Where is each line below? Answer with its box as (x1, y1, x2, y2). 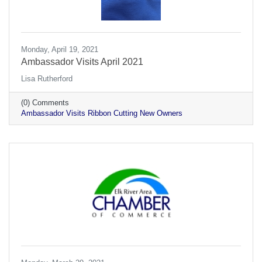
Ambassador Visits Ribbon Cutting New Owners (21, 108, 182, 118)
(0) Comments (21, 98, 69, 107)
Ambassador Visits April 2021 (21, 56, 143, 67)
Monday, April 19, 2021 (21, 44, 98, 54)
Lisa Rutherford (21, 74, 73, 83)
